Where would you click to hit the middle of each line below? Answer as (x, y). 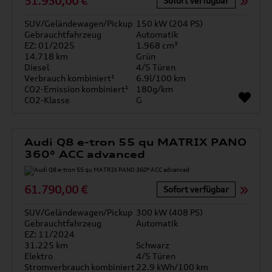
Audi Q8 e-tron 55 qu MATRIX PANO (136, 142)
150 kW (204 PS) (169, 23)
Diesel (37, 67)
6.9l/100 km (161, 78)
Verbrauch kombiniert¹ (70, 78)
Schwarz (153, 245)
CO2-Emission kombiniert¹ (77, 89)
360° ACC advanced (85, 154)
